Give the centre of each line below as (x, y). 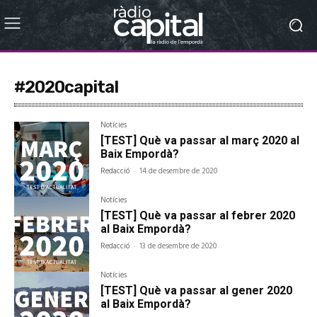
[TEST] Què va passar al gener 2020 (197, 290)
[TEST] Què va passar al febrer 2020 (198, 215)
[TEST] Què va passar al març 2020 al (200, 140)
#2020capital (66, 87)
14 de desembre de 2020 (179, 171)
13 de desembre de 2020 (178, 246)
